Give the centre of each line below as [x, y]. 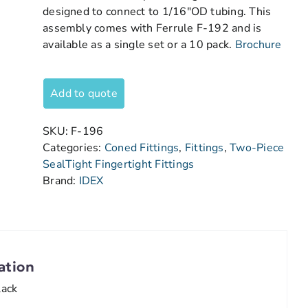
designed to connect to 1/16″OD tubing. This [157, 12]
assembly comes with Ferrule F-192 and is [152, 28]
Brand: [61, 181]
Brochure [258, 45]
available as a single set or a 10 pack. [139, 45]
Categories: [74, 148]
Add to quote [84, 93]
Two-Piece [257, 148]
